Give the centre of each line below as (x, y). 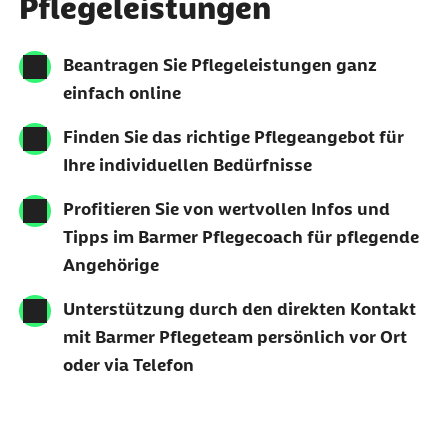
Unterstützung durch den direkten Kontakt (239, 308)
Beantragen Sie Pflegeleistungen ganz (219, 64)
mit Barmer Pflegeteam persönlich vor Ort (234, 336)
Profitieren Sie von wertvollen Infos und (226, 208)
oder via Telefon (128, 364)
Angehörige (110, 264)
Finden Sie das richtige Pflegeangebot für (233, 136)
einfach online (121, 92)
